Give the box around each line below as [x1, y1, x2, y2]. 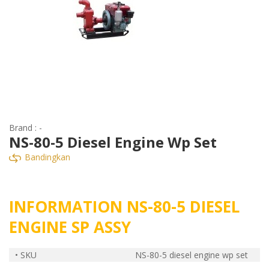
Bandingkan [22, 151, 70, 163]
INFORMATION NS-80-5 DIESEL [8, 195, 240, 217]
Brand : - [8, 121, 42, 133]
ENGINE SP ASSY [8, 216, 131, 238]
